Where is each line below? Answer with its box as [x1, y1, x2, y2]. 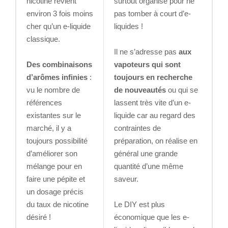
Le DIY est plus [114, 200, 165, 209]
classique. [26, 35, 64, 44]
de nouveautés [114, 85, 166, 95]
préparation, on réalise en [114, 136, 197, 146]
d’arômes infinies [26, 73, 88, 82]
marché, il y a [26, 124, 71, 133]
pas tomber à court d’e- [114, 9, 191, 18]
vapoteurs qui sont [114, 60, 181, 69]
